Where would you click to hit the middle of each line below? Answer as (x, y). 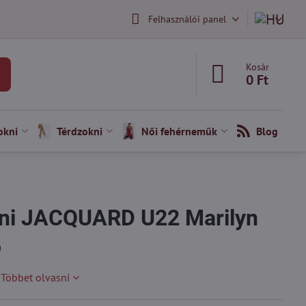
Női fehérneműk (179, 131)
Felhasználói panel (187, 19)
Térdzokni (79, 131)
